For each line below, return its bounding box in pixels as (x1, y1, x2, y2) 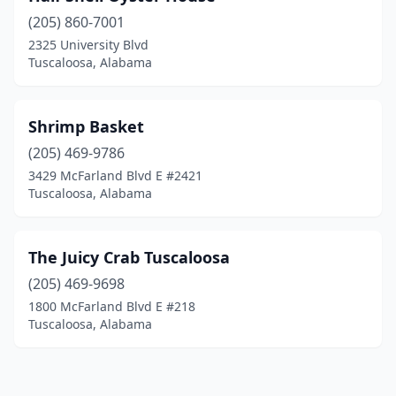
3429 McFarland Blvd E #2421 (28, 167, 202, 184)
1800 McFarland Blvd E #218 (28, 298, 195, 315)
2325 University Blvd (28, 36, 148, 53)
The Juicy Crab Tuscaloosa (28, 247, 230, 268)
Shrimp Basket (28, 116, 144, 137)
